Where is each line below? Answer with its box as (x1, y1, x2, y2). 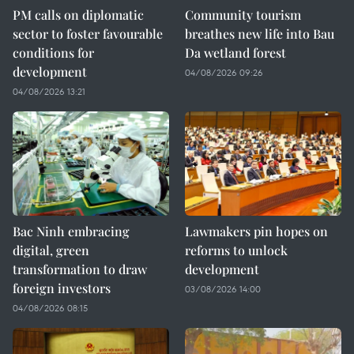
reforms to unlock (185, 242, 288, 258)
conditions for (13, 44, 94, 61)
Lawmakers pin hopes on (185, 223, 328, 239)
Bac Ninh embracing (13, 223, 130, 239)
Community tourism (185, 6, 301, 23)
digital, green (13, 242, 89, 258)
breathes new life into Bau (185, 25, 334, 42)
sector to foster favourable (13, 25, 163, 42)
